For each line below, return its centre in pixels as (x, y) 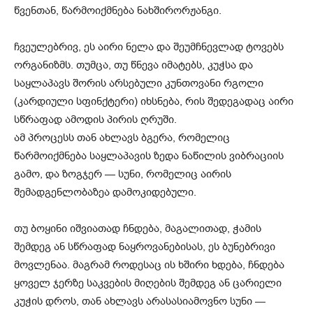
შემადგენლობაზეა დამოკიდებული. (105, 192)
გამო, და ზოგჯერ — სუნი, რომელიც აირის (123, 174)
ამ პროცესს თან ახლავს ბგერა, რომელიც (122, 138)
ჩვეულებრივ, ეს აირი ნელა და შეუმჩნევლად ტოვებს (149, 47)
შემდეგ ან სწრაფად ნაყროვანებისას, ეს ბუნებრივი (145, 247)
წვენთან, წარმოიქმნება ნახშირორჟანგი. (118, 11)
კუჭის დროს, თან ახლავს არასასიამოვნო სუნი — (140, 301)
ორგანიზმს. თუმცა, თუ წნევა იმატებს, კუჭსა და (133, 65)
